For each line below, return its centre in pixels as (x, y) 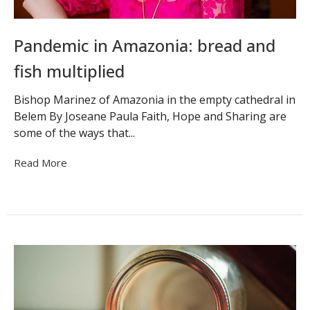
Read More (40, 163)
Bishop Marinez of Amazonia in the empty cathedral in (155, 100)
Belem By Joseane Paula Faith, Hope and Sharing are (150, 117)
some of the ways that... (74, 133)
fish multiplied (69, 71)
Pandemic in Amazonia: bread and (145, 45)
